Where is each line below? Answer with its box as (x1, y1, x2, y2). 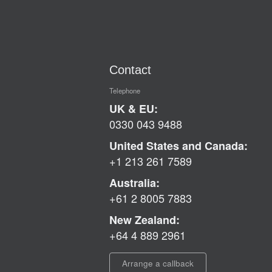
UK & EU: (109, 101, 158, 117)
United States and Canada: (109, 138, 248, 154)
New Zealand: (109, 212, 180, 228)
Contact (109, 63, 151, 77)
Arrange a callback (121, 257, 194, 270)
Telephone (109, 85, 140, 95)
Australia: (109, 175, 160, 191)
